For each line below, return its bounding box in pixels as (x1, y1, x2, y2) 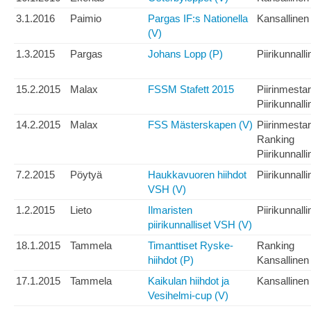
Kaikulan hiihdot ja (148, 275, 229, 287)
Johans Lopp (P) (148, 48, 223, 60)
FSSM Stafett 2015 (148, 83, 234, 96)
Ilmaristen (148, 204, 192, 217)
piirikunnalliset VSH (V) (148, 219, 252, 231)
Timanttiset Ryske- (148, 239, 233, 252)
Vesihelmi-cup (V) (148, 289, 228, 302)
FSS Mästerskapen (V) (148, 119, 253, 131)
